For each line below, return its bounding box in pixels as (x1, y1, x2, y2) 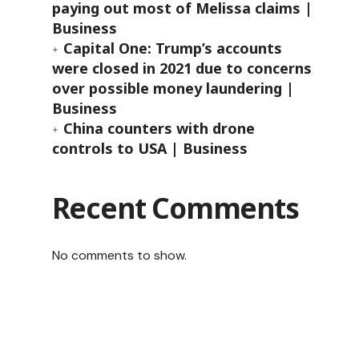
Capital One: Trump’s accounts (63, 38, 282, 58)
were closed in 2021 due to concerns (51, 58, 312, 78)
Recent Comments (51, 189, 299, 227)
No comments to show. (51, 247, 187, 264)
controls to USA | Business (51, 139, 248, 158)
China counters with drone (63, 119, 255, 138)
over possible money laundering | (51, 79, 294, 98)
